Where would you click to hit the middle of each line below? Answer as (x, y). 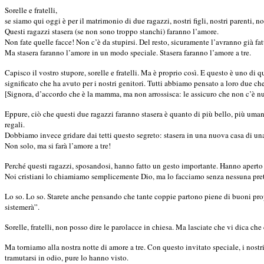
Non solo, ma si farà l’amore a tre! (58, 145)
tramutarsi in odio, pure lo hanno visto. (67, 257)
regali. (15, 124)
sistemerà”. (22, 207)
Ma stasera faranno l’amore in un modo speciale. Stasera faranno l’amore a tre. (128, 52)
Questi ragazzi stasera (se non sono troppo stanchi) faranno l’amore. (112, 31)
